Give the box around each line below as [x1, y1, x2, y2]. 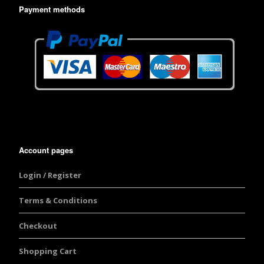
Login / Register [19, 170, 81, 181]
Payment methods [19, 3, 85, 15]
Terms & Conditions [19, 195, 97, 206]
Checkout [19, 220, 57, 232]
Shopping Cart [19, 246, 77, 257]
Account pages [19, 144, 73, 156]
